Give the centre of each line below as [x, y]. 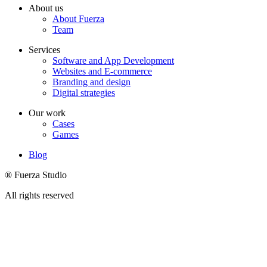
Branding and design [91, 82]
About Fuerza [78, 19]
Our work [47, 113]
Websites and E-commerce [102, 72]
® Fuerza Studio [36, 175]
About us [46, 8]
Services [44, 50]
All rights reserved [39, 195]
